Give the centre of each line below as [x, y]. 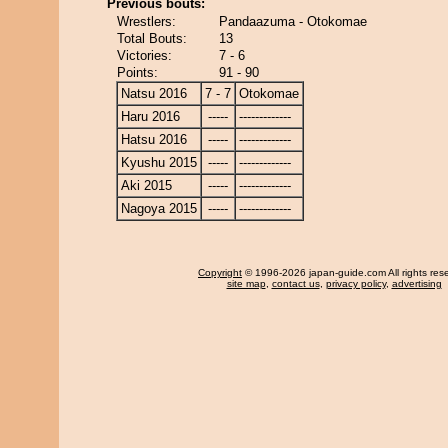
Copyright [220, 272]
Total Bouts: [152, 38]
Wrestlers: [146, 21]
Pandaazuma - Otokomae [293, 21]
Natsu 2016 [154, 93]
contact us [295, 283]
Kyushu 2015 [159, 162]
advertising [416, 283]
